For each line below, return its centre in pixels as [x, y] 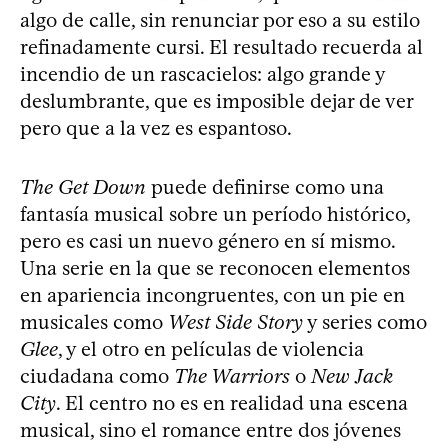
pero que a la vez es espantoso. [156, 127]
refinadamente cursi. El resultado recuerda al [221, 46]
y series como [365, 321]
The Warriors [232, 375]
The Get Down [83, 186]
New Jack [352, 375]
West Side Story [235, 321]
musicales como [94, 321]
